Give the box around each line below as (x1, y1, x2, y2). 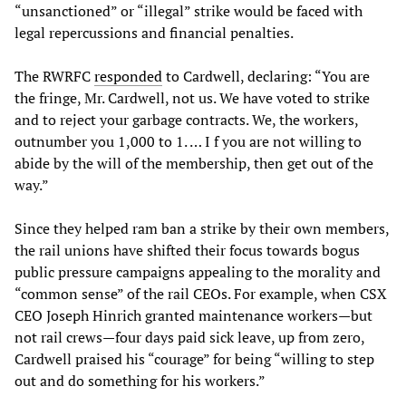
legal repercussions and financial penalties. (14, 23, 294, 43)
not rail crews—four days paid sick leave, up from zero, (14, 327, 364, 348)
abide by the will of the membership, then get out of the (14, 153, 373, 174)
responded (94, 66, 162, 87)
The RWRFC (14, 66, 94, 87)
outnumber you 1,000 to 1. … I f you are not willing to (14, 131, 362, 152)
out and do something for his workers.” (14, 371, 266, 391)
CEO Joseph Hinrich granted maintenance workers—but (14, 305, 372, 326)
